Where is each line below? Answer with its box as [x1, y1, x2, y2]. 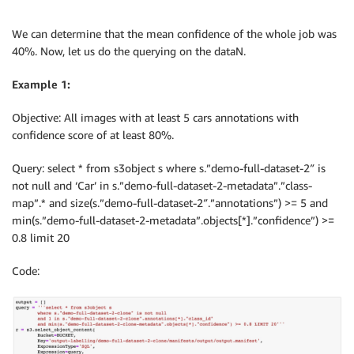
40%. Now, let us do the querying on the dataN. [12, 43, 246, 58]
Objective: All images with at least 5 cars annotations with [12, 110, 299, 124]
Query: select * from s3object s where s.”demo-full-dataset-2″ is [12, 160, 326, 175]
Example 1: [12, 77, 70, 91]
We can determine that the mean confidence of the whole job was [12, 26, 337, 40]
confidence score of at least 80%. [12, 127, 174, 141]
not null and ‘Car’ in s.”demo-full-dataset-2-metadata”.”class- [12, 178, 312, 192]
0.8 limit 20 [12, 230, 70, 244]
